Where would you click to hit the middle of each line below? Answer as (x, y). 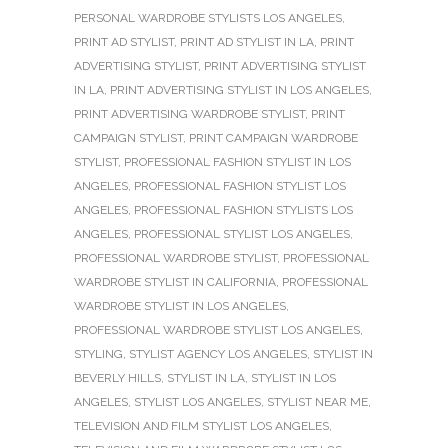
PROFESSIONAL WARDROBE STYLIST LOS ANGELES (217, 329)
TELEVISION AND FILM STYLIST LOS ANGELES (201, 425)
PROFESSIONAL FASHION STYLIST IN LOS (237, 161)
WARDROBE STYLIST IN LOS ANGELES (180, 305)
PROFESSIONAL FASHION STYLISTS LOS (243, 209)
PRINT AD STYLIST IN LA (247, 41)
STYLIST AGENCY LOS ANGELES (218, 353)
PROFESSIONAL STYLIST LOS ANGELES (242, 233)
